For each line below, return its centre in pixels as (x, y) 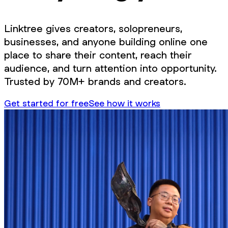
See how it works (124, 103)
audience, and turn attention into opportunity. (110, 68)
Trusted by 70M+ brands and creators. (95, 82)
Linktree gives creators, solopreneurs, (93, 29)
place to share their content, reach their (98, 55)
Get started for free (46, 103)
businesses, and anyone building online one (106, 42)
